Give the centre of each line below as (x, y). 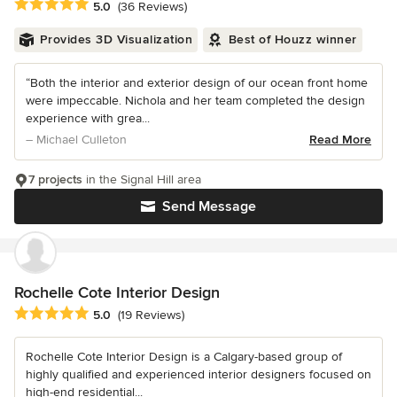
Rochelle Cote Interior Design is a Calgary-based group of (184, 356)
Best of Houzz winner (292, 40)
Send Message (209, 207)
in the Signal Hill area (142, 180)
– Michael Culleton (76, 140)
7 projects (55, 180)
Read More (340, 140)
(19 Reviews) (151, 315)
